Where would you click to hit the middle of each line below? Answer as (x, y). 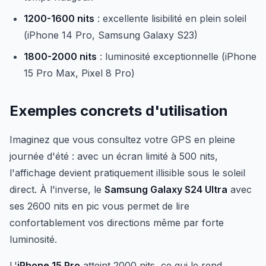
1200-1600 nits (59, 18)
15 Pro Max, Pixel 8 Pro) (79, 73)
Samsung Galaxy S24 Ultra (166, 189)
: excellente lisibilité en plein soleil (170, 18)
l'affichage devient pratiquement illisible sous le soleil (127, 173)
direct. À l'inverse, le (57, 189)
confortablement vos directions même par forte (117, 223)
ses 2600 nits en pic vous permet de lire (99, 206)
